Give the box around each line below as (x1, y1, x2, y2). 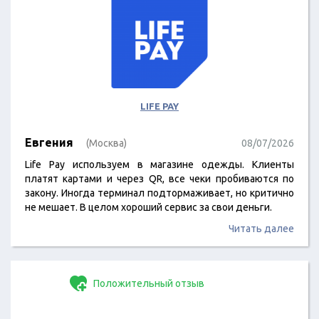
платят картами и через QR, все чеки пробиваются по (25, 173, 294, 184)
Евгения (25, 136, 73, 149)
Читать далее (229, 223, 294, 234)
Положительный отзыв (91, 278, 204, 289)
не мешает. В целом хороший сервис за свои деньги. (25, 202, 272, 213)
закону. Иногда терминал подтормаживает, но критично (25, 187, 294, 199)
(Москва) (86, 137, 127, 149)
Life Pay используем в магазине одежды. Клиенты (25, 159, 294, 170)
